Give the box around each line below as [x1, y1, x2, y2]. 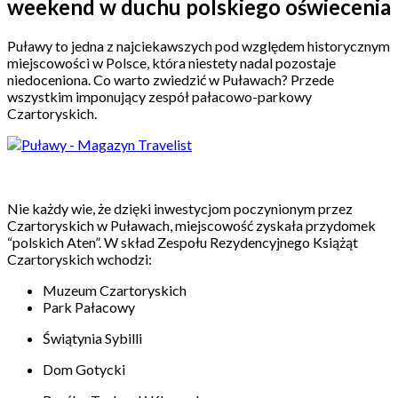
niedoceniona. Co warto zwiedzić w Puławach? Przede [7, 70, 334, 88]
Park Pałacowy [43, 298, 138, 315]
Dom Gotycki [43, 360, 125, 378]
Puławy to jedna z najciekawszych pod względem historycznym [7, 36, 390, 54]
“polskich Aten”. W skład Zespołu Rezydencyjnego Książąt [7, 233, 358, 251]
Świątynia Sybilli [43, 329, 142, 346]
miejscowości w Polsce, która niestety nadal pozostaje [7, 53, 336, 71]
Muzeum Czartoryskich [43, 281, 187, 298]
